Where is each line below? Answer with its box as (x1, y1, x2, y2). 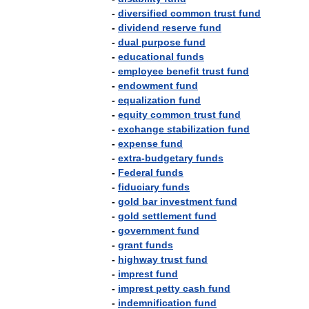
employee (118, 66, 163, 77)
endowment (118, 80, 173, 91)
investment (160, 196, 212, 207)
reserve (162, 22, 197, 33)
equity (118, 109, 148, 120)
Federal (118, 167, 153, 178)
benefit (166, 66, 199, 77)
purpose (141, 37, 181, 48)
